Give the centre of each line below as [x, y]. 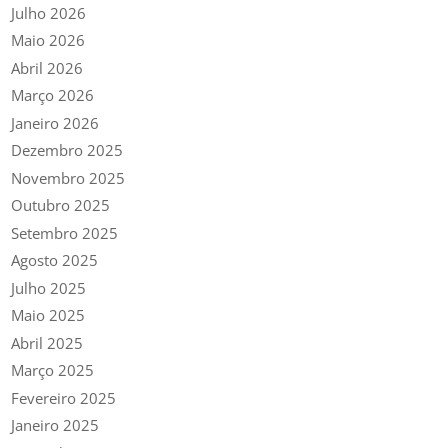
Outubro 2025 [61, 205]
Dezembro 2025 [67, 150]
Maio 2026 [48, 40]
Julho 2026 [49, 12]
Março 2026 [53, 95]
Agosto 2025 [55, 260]
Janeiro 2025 [55, 425]
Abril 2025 [47, 342]
